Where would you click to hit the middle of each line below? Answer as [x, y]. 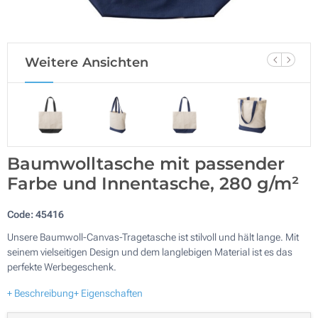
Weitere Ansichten [87, 62]
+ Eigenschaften [108, 293]
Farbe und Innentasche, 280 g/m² [153, 183]
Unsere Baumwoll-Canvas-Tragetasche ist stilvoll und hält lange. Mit [153, 237]
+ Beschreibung [40, 293]
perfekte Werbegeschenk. [62, 267]
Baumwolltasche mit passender [146, 163]
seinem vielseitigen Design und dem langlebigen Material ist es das [150, 252]
